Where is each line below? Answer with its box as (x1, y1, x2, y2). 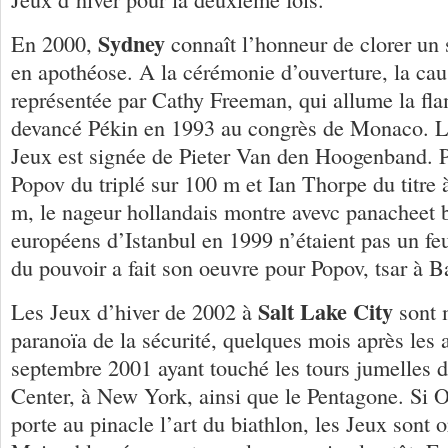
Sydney (98, 27, 165, 61)
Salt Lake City (258, 294, 393, 328)
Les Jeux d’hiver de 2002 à (11, 296, 258, 326)
